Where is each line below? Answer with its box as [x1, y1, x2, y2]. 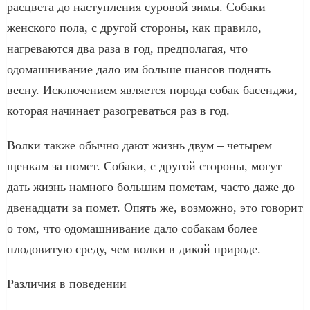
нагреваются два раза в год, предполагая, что [7, 41, 248, 55]
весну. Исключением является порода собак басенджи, [7, 82, 298, 97]
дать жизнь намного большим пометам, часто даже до [7, 179, 295, 194]
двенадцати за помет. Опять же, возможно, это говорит [7, 200, 303, 215]
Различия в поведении [7, 276, 127, 291]
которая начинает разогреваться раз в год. [7, 103, 230, 118]
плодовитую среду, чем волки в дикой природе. [7, 241, 261, 256]
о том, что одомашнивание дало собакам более [7, 221, 257, 235]
